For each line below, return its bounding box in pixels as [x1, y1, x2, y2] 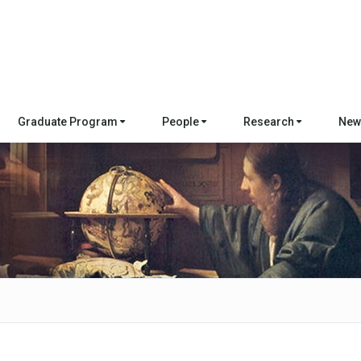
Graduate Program [17, 115, 120, 128]
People [161, 115, 201, 128]
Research [243, 115, 297, 128]
